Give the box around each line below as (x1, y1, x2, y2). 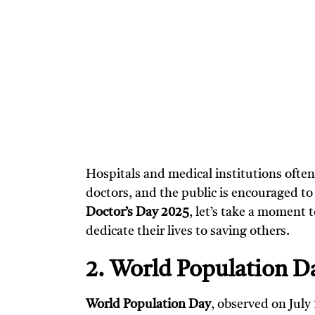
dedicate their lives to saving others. (86, 225, 290, 238)
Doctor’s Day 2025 (86, 206, 189, 219)
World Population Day (86, 298, 211, 311)
